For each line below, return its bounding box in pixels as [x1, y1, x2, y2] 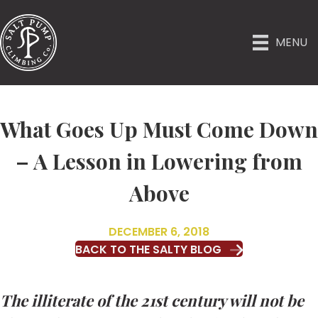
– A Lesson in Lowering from [16, 147, 302, 175]
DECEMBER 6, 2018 [109, 224, 209, 240]
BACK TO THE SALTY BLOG [75, 241, 221, 258]
